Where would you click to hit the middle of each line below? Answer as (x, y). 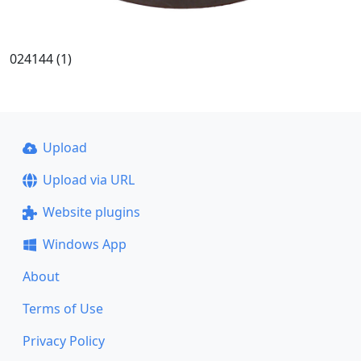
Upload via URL (88, 180)
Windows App (84, 245)
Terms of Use (63, 309)
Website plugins (91, 212)
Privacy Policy (64, 341)
